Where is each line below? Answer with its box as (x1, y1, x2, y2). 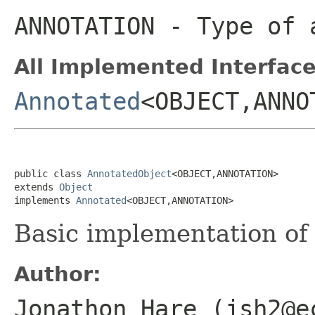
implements (14, 194, 76, 206)
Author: (14, 262, 101, 286)
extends (14, 181, 59, 193)
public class (14, 167, 87, 179)
